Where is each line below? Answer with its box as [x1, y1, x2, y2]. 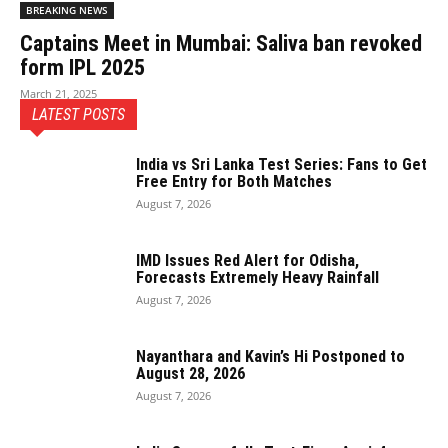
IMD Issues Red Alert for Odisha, [136, 250, 359, 270]
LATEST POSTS [32, 104, 125, 124]
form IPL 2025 [20, 54, 145, 80]
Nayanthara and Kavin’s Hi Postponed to [136, 346, 405, 366]
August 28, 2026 [136, 363, 245, 383]
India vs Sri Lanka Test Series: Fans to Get [136, 154, 427, 174]
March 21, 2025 [20, 85, 97, 101]
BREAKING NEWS [26, 2, 108, 17]
